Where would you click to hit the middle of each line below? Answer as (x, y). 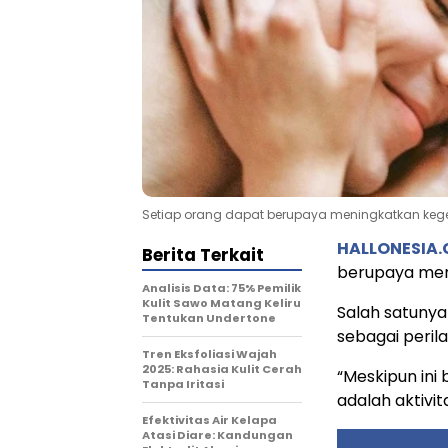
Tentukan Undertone (209, 317)
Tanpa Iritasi (183, 383)
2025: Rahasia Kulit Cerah (222, 368)
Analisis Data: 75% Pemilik (221, 287)
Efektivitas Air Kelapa (209, 419)
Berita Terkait (203, 254)
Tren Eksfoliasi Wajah (209, 353)
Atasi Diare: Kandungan (217, 434)
